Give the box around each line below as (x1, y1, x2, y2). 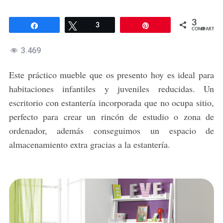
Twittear (83, 22, 108, 29)
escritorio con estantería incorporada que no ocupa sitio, (8, 97, 215, 109)
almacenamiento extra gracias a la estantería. (8, 138, 170, 151)
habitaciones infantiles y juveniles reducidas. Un (8, 83, 215, 95)
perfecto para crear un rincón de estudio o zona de (8, 111, 215, 123)
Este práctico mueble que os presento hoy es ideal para (8, 69, 215, 81)
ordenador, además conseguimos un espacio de (8, 124, 215, 137)
